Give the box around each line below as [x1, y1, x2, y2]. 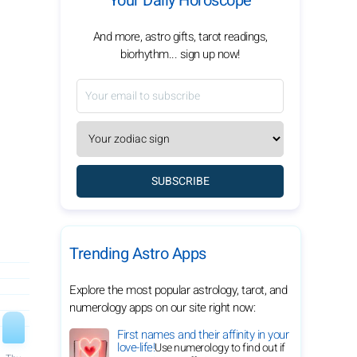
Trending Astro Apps [69, 242, 206, 265]
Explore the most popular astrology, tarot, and [69, 281, 287, 299]
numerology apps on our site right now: [69, 299, 255, 316]
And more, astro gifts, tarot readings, [92, 28, 268, 45]
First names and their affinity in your [117, 326, 288, 343]
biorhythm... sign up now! [120, 45, 240, 63]
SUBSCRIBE [151, 173, 210, 190]
